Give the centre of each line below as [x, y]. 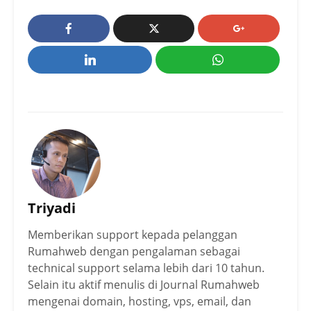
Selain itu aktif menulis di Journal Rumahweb [144, 284]
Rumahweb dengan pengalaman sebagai [134, 251]
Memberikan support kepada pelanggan [133, 234]
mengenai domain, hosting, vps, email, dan [140, 301]
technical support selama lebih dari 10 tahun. [146, 268]
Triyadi [52, 208]
